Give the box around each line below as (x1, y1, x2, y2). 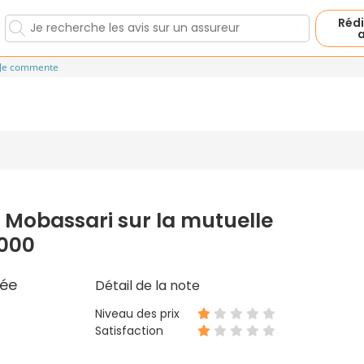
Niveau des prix (95, 305, 180, 322)
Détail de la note (95, 276, 200, 295)
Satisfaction (95, 323, 163, 339)
